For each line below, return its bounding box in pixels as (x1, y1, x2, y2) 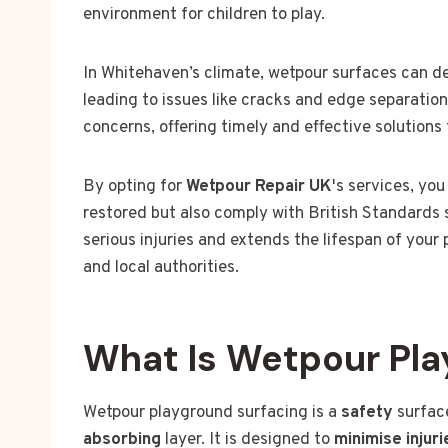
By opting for (83, 176, 186, 199)
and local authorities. (83, 257, 239, 280)
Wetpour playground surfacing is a (83, 402, 341, 425)
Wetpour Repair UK (186, 176, 332, 199)
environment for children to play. (83, 4, 325, 27)
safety (341, 402, 393, 425)
